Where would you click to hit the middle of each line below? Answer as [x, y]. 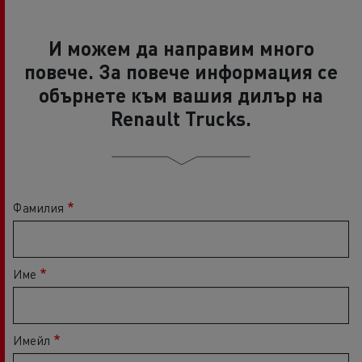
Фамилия [39, 208]
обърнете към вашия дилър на [181, 95]
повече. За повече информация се [181, 72]
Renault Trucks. [181, 118]
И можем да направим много [181, 48]
